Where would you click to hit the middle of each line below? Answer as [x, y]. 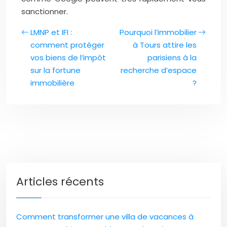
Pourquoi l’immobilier [158, 32]
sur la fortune [55, 70]
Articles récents [60, 182]
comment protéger [67, 45]
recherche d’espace [159, 70]
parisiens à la [172, 58]
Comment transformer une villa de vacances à [105, 217]
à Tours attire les [165, 45]
